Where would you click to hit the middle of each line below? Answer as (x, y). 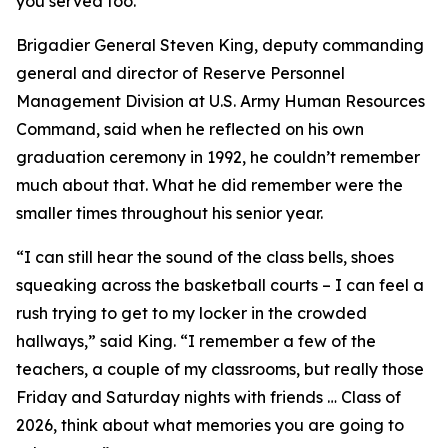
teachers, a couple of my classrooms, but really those (220, 369)
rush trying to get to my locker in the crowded (191, 313)
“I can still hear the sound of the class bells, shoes (205, 257)
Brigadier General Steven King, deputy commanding (220, 45)
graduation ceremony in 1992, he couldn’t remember (218, 157)
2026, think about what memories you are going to (210, 425)
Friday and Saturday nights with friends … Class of (208, 397)
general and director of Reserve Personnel (180, 73)
